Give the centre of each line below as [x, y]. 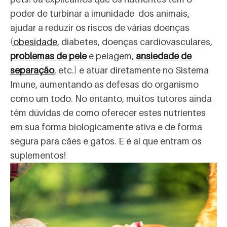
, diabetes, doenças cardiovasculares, [135, 42]
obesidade [35, 42]
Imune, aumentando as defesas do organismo [104, 85]
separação [32, 70]
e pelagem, [111, 56]
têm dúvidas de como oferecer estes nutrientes [108, 113]
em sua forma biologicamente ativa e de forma [106, 127]
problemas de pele [48, 56]
